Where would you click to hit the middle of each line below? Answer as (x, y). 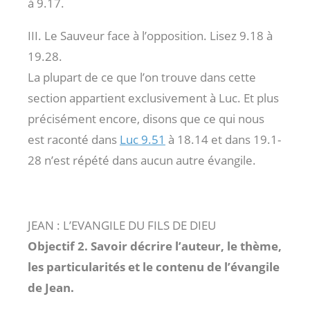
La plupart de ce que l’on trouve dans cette (142, 77)
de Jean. (51, 287)
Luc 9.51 (143, 139)
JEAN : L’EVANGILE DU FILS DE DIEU (122, 225)
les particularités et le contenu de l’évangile (154, 266)
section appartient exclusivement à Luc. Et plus (153, 98)
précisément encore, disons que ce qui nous (146, 118)
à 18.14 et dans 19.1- (223, 139)
